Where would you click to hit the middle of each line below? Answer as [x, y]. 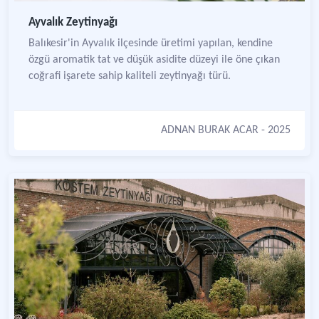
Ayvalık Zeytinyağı [73, 22]
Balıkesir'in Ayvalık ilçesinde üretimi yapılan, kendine [151, 43]
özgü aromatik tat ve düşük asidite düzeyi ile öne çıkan [154, 60]
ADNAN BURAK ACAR [210, 130]
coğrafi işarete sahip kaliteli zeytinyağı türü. [130, 76]
